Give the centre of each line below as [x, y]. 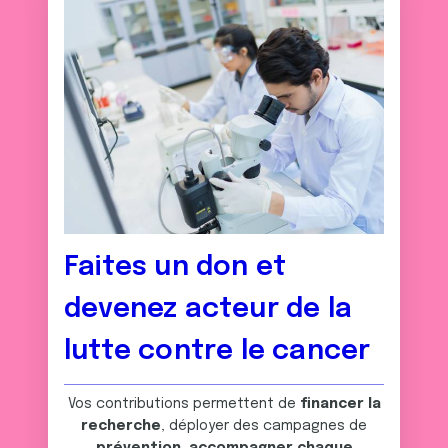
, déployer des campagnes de [264, 426]
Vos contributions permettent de [183, 404]
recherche [121, 426]
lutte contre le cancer [217, 351]
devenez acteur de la [208, 309]
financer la [340, 404]
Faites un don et [175, 267]
